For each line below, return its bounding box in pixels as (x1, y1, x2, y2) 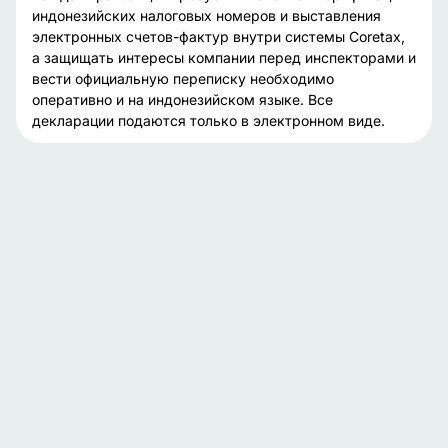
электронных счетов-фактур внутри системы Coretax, (32, 28, 405, 45)
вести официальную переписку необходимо (32, 70, 334, 87)
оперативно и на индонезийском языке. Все (32, 91, 333, 108)
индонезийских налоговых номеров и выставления (32, 7, 381, 24)
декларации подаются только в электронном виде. (32, 112, 385, 129)
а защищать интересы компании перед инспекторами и (32, 49, 416, 66)
